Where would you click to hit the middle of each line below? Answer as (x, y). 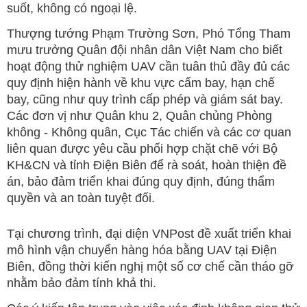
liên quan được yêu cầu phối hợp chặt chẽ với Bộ (142, 148)
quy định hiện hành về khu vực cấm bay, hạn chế (141, 83)
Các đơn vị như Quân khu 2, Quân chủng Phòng (139, 115)
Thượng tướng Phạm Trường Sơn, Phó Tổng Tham (149, 33)
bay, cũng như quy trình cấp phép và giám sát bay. (145, 99)
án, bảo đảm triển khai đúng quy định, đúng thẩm (141, 181)
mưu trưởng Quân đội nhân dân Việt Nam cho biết (145, 50)
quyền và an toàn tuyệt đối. (81, 198)
